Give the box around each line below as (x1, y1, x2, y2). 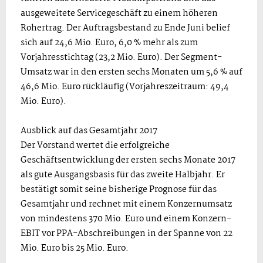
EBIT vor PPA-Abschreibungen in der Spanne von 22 (21, 227, 232, 241)
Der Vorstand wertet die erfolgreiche (21, 139, 170, 153)
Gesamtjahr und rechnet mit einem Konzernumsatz (21, 197, 232, 211)
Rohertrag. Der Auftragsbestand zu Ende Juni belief (21, 21, 230, 35)
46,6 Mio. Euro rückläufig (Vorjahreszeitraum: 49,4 (21, 80, 229, 94)
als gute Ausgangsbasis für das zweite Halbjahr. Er (21, 168, 225, 182)
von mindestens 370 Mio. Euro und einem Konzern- (21, 212, 231, 226)
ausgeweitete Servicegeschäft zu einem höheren (21, 6, 218, 21)
